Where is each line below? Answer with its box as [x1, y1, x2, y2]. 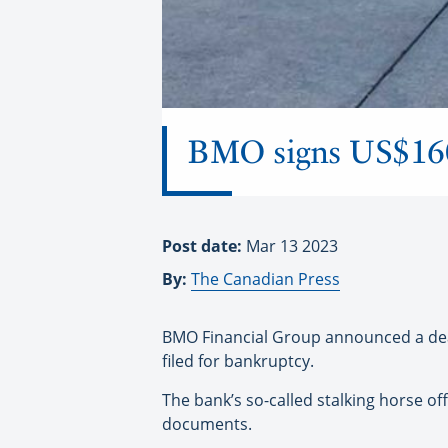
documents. [162, 413, 252, 436]
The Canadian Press [191, 268, 340, 291]
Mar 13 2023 [246, 235, 338, 258]
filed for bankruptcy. [162, 350, 314, 373]
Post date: [162, 235, 246, 258]
